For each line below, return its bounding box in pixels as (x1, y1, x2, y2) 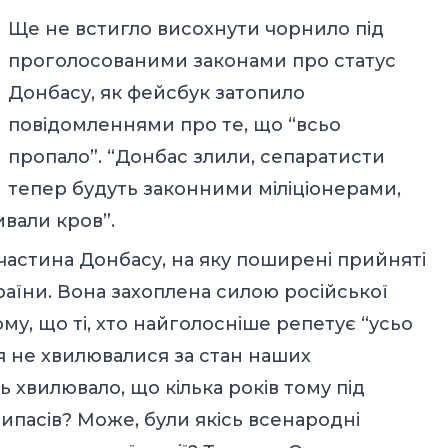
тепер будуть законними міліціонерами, (8, 177, 401, 200)
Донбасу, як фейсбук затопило (8, 81, 305, 104)
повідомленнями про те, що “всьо (8, 113, 341, 136)
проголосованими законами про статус (8, 49, 396, 72)
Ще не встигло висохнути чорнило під (8, 17, 384, 40)
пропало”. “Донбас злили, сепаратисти (8, 145, 385, 168)
